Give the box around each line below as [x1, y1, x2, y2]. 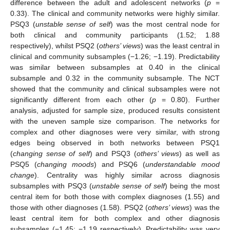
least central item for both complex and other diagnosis [10, 214, 220, 222]
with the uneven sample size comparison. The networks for [10, 117, 220, 125]
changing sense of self [13, 149, 90, 158]
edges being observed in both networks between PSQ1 [10, 138, 220, 147]
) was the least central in [141, 41, 220, 50]
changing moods [36, 160, 94, 168]
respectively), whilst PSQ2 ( [10, 41, 99, 50]
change [10, 170, 34, 179]
